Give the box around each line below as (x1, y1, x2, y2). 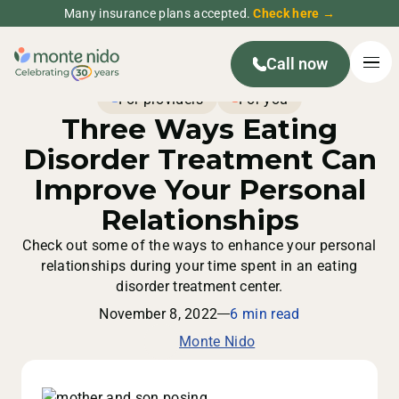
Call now (266, 54, 329, 73)
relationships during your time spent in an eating (41, 257, 358, 275)
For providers (118, 90, 204, 108)
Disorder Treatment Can (22, 142, 377, 177)
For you (239, 90, 289, 108)
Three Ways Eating (61, 112, 338, 147)
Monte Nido (179, 333, 256, 351)
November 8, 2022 (99, 305, 218, 323)
